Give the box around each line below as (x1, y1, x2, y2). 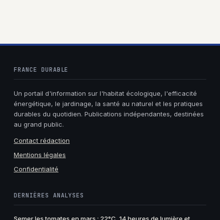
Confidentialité (14, 165, 58, 173)
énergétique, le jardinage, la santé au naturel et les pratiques (14, 100, 203, 108)
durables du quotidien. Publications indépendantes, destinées (14, 110, 204, 118)
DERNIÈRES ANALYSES (14, 191, 84, 199)
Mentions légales (14, 150, 66, 159)
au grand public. (14, 120, 64, 129)
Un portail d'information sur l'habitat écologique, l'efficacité (14, 89, 197, 98)
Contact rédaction (14, 136, 70, 144)
